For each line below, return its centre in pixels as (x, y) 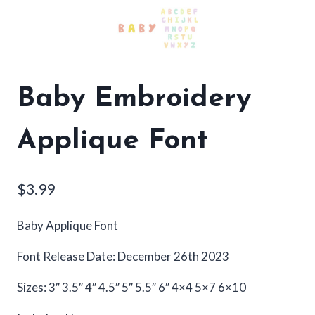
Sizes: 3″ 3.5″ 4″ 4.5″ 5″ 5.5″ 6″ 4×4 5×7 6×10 (131, 288)
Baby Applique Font (67, 226)
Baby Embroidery (134, 99)
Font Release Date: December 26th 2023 (123, 257)
